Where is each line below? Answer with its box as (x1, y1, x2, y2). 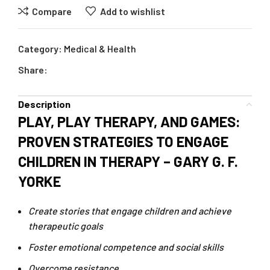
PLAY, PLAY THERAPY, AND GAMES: (18, 113, 240, 131)
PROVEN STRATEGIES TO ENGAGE (18, 133, 228, 151)
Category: (18, 43, 62, 55)
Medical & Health (64, 43, 136, 55)
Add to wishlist (99, 5, 165, 17)
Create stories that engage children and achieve (28, 205, 231, 217)
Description (18, 98, 71, 110)
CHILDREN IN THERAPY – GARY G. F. (18, 152, 238, 171)
